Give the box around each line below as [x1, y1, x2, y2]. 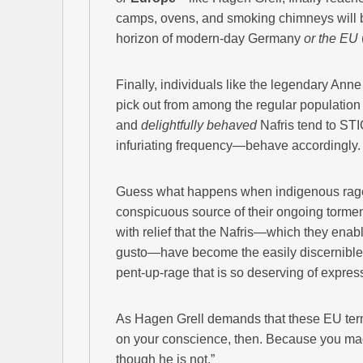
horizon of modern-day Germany [116, 32, 304, 46]
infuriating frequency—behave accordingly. [116, 139, 361, 153]
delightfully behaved [141, 118, 257, 133]
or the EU [304, 32, 358, 46]
